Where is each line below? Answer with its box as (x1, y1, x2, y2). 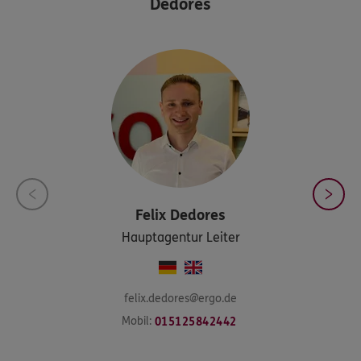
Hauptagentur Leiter (121, 229, 240, 245)
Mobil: (121, 313, 151, 328)
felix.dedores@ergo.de (124, 291, 237, 305)
